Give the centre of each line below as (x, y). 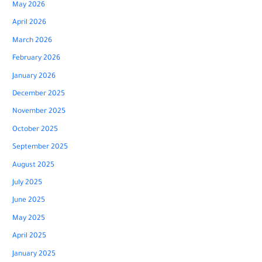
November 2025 (39, 112)
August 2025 (34, 165)
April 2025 (30, 237)
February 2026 (37, 59)
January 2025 (34, 254)
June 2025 (29, 201)
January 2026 (34, 76)
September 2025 (40, 148)
